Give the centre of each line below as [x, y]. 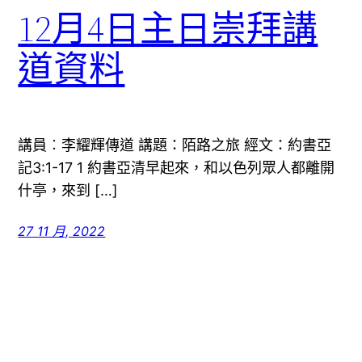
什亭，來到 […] [68, 190]
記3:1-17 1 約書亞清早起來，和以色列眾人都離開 [177, 167]
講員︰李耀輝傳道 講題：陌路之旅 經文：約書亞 [175, 145]
